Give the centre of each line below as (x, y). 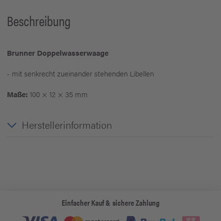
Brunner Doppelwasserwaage (58, 52)
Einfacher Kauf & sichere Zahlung (110, 202)
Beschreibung (39, 20)
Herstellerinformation (67, 124)
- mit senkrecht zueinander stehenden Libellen (80, 73)
